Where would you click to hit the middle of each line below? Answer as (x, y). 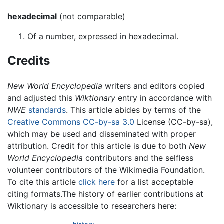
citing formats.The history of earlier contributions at (105, 194)
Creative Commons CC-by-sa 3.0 (71, 122)
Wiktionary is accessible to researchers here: (92, 206)
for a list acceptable (154, 182)
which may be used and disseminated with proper (102, 134)
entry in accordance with (164, 98)
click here (97, 182)
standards (47, 110)
